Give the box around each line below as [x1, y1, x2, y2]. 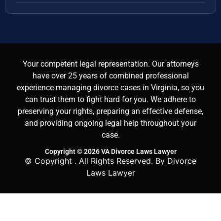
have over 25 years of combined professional [32, 71, 189, 80]
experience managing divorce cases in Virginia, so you [17, 82, 204, 92]
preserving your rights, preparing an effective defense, [18, 106, 203, 116]
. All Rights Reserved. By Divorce [74, 155, 196, 166]
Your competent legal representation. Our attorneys [22, 59, 199, 69]
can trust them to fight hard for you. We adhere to [25, 94, 196, 104]
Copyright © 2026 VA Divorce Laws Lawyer [44, 147, 177, 155]
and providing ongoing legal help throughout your [25, 118, 196, 128]
